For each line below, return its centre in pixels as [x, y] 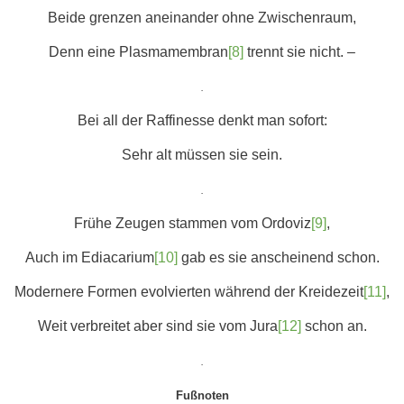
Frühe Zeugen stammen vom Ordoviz [193, 223]
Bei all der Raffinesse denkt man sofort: [202, 120]
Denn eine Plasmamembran [138, 52]
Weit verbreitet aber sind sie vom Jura [157, 326]
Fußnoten [202, 395]
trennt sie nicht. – [299, 52]
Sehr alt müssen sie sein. [202, 155]
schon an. [334, 326]
